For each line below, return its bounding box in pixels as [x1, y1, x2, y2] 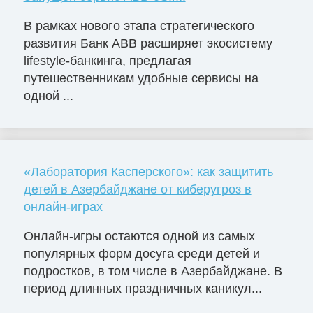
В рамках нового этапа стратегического [23, 18, 254, 33]
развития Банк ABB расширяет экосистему [23, 36, 272, 50]
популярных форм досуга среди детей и [23, 246, 260, 261]
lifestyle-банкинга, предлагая [23, 53, 191, 68]
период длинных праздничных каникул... [23, 281, 262, 296]
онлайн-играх [23, 199, 103, 214]
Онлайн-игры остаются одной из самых [23, 228, 255, 243]
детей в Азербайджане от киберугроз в [23, 182, 252, 196]
